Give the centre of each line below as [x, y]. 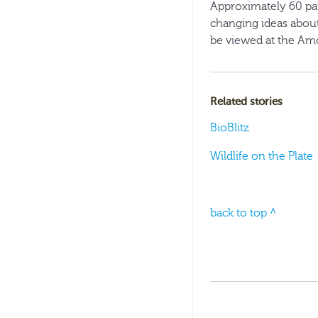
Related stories [246, 102]
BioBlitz [230, 128]
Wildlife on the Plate [262, 156]
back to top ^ [243, 213]
